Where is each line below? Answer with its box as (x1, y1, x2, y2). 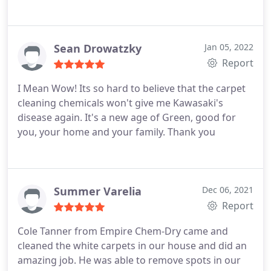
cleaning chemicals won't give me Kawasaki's (18, 96, 223, 109)
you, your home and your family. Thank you (18, 125, 215, 139)
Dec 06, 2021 (202, 184, 253, 195)
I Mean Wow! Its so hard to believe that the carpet (18, 82, 246, 95)
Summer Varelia (54, 184, 142, 198)
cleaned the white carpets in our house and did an (18, 239, 247, 252)
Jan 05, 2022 (204, 41, 253, 53)
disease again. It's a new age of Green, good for (18, 111, 236, 124)
